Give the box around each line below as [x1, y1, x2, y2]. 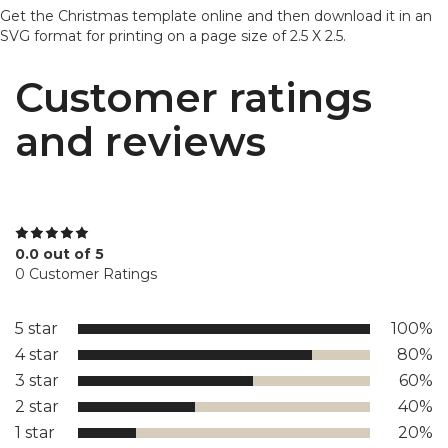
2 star [15, 396, 59, 416]
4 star [15, 344, 59, 364]
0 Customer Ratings [15, 264, 157, 283]
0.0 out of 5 [15, 244, 104, 263]
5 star [15, 318, 58, 338]
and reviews [15, 116, 266, 166]
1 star [15, 422, 55, 442]
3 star [15, 370, 59, 390]
